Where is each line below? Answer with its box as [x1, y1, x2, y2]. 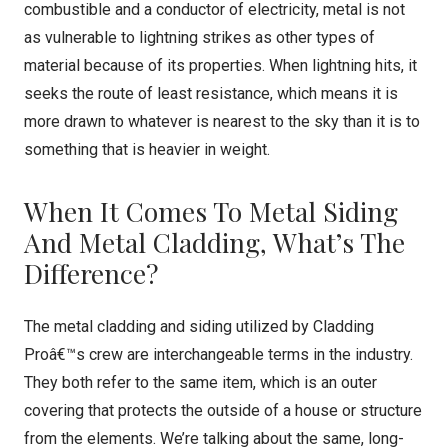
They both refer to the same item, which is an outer [24, 373, 377, 392]
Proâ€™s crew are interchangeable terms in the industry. [24, 345, 413, 364]
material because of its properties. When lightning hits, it [24, 56, 417, 75]
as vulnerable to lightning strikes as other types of [24, 28, 375, 47]
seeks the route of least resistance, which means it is [24, 84, 398, 103]
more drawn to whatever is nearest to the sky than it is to [24, 112, 420, 131]
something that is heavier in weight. [24, 140, 270, 159]
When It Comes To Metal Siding [24, 193, 398, 229]
